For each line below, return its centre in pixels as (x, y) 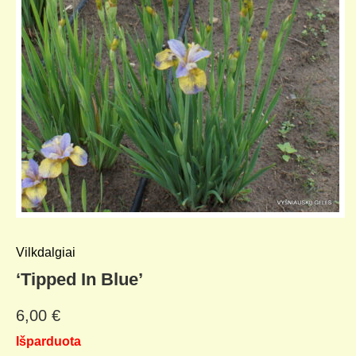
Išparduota (48, 341)
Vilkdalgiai (46, 252)
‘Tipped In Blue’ (79, 279)
